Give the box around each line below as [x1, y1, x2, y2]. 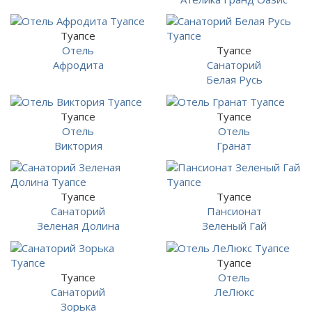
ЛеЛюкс [214, 284, 254, 299]
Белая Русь [205, 72, 263, 86]
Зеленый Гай [201, 219, 267, 233]
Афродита [52, 58, 104, 72]
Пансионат [206, 204, 262, 218]
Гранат [217, 138, 251, 153]
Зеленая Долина [36, 219, 120, 233]
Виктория [54, 138, 102, 153]
